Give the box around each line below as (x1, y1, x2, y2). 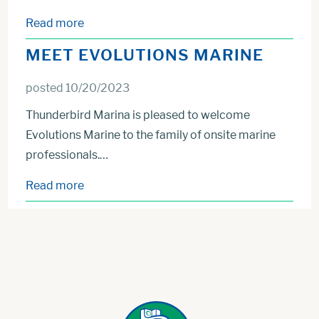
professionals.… (26, 148, 109, 162)
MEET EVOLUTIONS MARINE (26, 46, 264, 64)
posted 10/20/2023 (26, 81, 130, 95)
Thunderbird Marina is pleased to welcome (26, 108, 251, 122)
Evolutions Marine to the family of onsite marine (26, 128, 276, 142)
